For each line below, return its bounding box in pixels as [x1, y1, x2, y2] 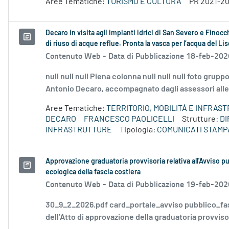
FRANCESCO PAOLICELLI [84, 115, 174, 124]
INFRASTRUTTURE [45, 126, 112, 134]
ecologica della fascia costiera [45, 169, 141, 176]
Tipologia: [120, 126, 157, 134]
